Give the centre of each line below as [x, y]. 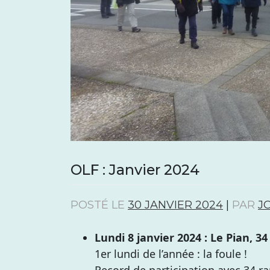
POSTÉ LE [99, 205]
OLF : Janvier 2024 [135, 169]
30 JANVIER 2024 [175, 205]
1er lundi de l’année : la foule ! [171, 253]
